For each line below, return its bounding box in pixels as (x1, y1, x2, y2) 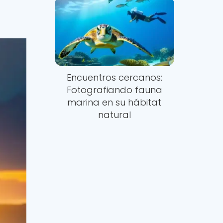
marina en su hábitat (67, 96, 162, 109)
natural (98, 109, 131, 121)
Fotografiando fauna (66, 84, 162, 97)
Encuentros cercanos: (66, 71, 162, 84)
